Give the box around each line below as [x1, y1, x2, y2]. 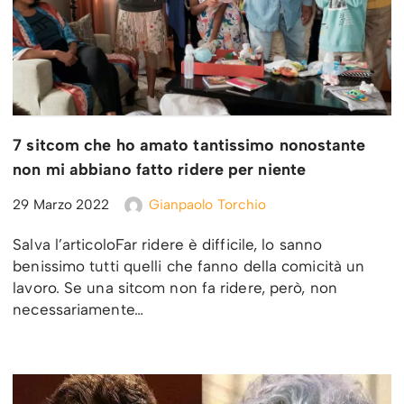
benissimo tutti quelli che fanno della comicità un [13, 257, 365, 276]
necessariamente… [13, 300, 148, 319]
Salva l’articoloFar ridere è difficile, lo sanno [13, 235, 323, 254]
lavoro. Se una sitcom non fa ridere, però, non [13, 279, 337, 298]
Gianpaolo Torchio [148, 196, 267, 214]
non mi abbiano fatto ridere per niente [13, 160, 307, 180]
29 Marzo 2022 [13, 196, 110, 214]
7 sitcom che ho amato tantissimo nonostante [13, 135, 366, 156]
